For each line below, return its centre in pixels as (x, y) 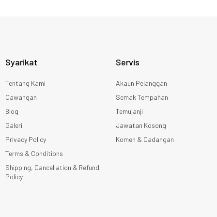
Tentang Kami (25, 83)
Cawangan (21, 97)
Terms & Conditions (34, 153)
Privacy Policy (26, 139)
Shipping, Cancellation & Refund (52, 167)
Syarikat (21, 62)
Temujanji (129, 111)
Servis (128, 62)
